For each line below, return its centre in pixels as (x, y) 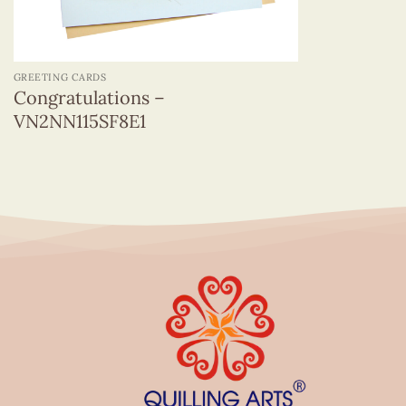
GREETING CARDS (60, 77)
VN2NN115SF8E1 (79, 121)
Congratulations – (89, 98)
